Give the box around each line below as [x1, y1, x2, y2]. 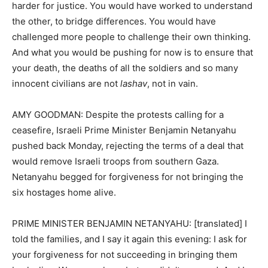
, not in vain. [147, 78, 198, 89]
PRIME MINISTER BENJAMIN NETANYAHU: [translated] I [12, 218, 247, 229]
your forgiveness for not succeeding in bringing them [12, 249, 237, 260]
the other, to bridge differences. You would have [12, 16, 216, 27]
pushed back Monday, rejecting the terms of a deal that [12, 140, 243, 151]
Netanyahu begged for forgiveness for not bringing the [12, 171, 243, 182]
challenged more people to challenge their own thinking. [12, 31, 251, 42]
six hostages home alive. [12, 187, 116, 198]
